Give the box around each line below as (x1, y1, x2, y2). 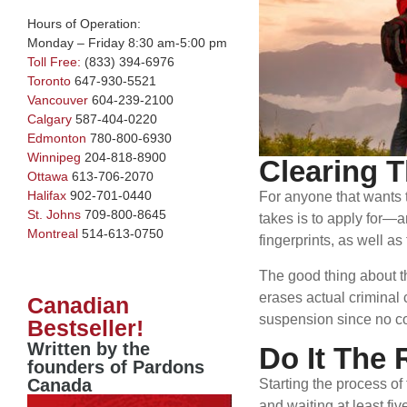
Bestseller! (27, 315, 144, 342)
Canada (27, 375, 92, 396)
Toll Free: (27, 55, 81, 70)
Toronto (27, 74, 71, 89)
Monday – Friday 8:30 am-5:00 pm (27, 35, 227, 51)
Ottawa (27, 169, 68, 184)
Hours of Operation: (27, 16, 141, 32)
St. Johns (27, 207, 81, 223)
